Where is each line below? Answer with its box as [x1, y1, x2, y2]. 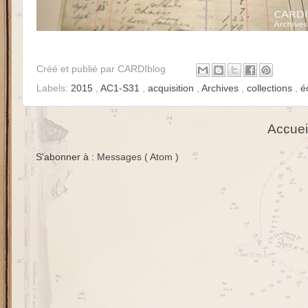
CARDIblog [118, 64, 168, 75]
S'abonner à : [36, 152, 97, 163]
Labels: [36, 83, 71, 94]
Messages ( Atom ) [97, 152, 179, 163]
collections [247, 83, 295, 94]
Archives [201, 83, 241, 94]
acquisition [148, 83, 197, 94]
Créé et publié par [36, 64, 118, 75]
